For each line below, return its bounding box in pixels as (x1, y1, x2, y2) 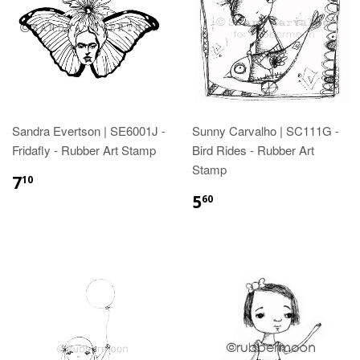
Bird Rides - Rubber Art (192, 141, 314, 158)
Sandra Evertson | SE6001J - (12, 121, 166, 139)
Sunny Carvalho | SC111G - (192, 121, 339, 139)
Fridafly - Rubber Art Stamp (12, 141, 156, 158)
